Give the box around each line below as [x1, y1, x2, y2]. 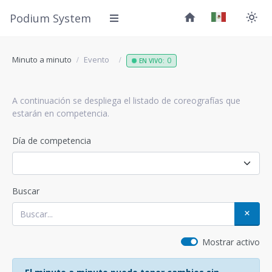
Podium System [10, 10, 91, 25]
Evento [84, 54, 109, 65]
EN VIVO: [139, 56, 165, 65]
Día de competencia [12, 135, 91, 146]
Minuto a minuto [12, 54, 72, 65]
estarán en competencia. [12, 107, 109, 119]
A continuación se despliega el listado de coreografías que [12, 95, 240, 106]
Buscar [12, 185, 39, 197]
